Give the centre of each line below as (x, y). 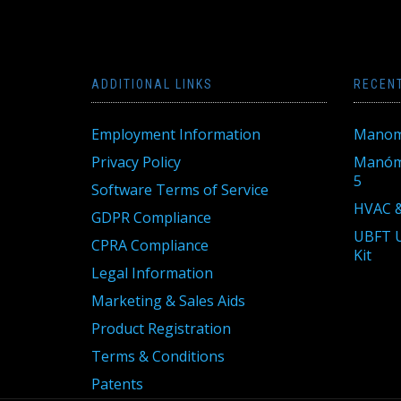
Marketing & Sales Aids (168, 301)
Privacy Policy (136, 162)
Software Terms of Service (180, 190)
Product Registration (161, 328)
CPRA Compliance (150, 245)
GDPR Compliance (151, 218)
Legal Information (152, 273)
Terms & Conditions (158, 356)
